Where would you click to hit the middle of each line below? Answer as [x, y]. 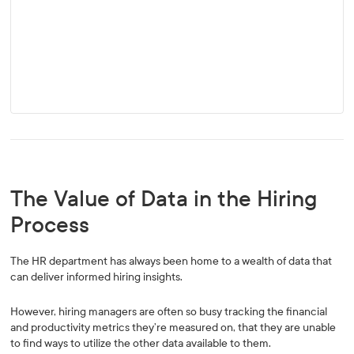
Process [50, 225]
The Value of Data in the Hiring [164, 199]
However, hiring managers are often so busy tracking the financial [169, 312]
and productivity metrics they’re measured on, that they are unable [173, 328]
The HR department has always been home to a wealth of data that [171, 261]
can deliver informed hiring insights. [97, 277]
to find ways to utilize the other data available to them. [143, 343]
